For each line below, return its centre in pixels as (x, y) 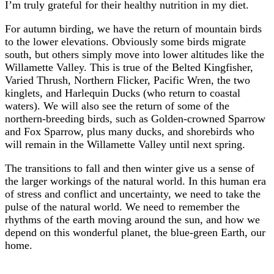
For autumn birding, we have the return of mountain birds (133, 28)
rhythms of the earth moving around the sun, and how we (132, 219)
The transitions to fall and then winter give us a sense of (130, 168)
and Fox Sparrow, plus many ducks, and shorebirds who (130, 131)
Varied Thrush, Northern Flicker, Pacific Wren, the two (128, 80)
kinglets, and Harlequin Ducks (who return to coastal (123, 93)
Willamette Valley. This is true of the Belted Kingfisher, (129, 67)
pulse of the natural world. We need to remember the (122, 206)
